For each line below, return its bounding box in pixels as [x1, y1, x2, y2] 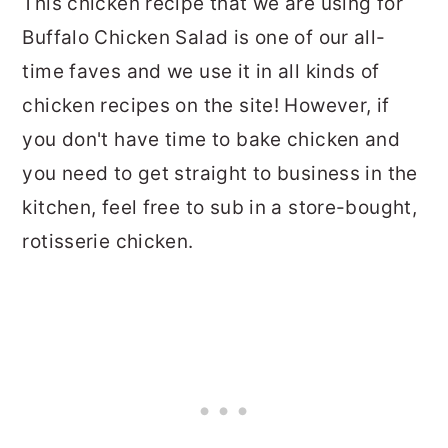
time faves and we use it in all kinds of [22, 60, 380, 84]
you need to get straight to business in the [22, 162, 418, 186]
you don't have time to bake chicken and [22, 128, 401, 152]
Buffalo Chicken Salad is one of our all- [22, 26, 386, 50]
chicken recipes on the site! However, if [22, 94, 390, 118]
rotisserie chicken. [22, 230, 194, 254]
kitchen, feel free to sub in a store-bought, [22, 196, 418, 220]
